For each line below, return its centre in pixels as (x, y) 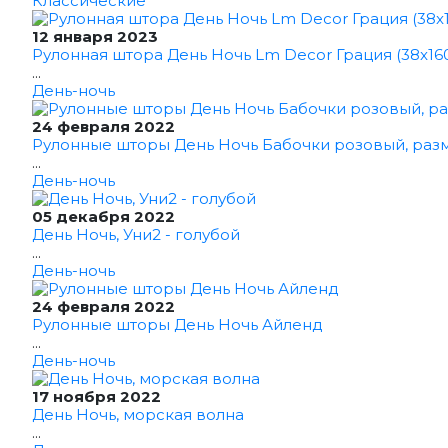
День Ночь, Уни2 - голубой (136, 234)
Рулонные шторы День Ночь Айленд (177, 324)
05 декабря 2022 (103, 216)
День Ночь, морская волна (138, 414)
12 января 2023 (95, 36)
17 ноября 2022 (96, 396)
